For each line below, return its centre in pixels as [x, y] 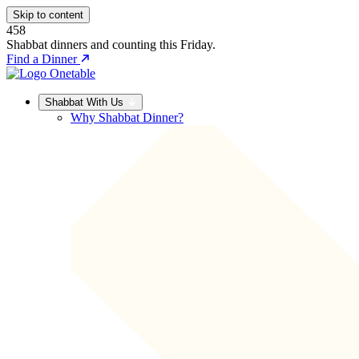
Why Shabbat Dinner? [127, 117]
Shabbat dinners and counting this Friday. [111, 44]
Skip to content [48, 15]
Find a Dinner [43, 59]
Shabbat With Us [86, 102]
